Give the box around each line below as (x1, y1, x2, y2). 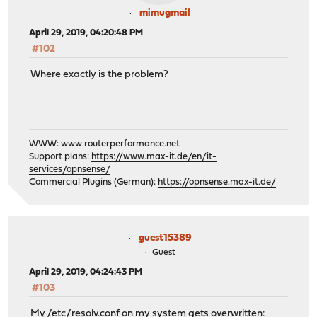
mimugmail (139, 7, 190, 18)
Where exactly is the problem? (30, 69, 169, 80)
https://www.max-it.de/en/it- (91, 151, 217, 161)
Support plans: (29, 151, 92, 161)
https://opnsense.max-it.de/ (158, 177, 277, 187)
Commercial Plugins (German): (29, 177, 158, 187)
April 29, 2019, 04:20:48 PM (29, 28, 144, 38)
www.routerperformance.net (61, 139, 180, 149)
